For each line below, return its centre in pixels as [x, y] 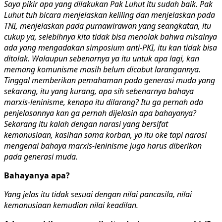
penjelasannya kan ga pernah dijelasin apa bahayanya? [100, 113]
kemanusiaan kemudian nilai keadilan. [71, 205]
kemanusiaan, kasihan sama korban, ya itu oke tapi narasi [105, 135]
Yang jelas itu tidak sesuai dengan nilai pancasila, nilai [98, 194]
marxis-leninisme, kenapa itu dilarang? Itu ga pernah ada [104, 102]
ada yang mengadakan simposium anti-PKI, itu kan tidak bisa [111, 47]
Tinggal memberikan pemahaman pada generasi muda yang [110, 80]
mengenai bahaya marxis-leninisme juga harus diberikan [103, 145]
